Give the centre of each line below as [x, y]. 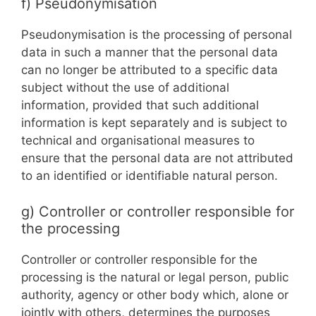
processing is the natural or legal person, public [155, 277]
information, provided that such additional [140, 105]
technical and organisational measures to [138, 140]
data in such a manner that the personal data [150, 52]
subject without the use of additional [125, 87]
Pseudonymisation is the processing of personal [157, 35]
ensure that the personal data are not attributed [157, 158]
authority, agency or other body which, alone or [155, 294]
